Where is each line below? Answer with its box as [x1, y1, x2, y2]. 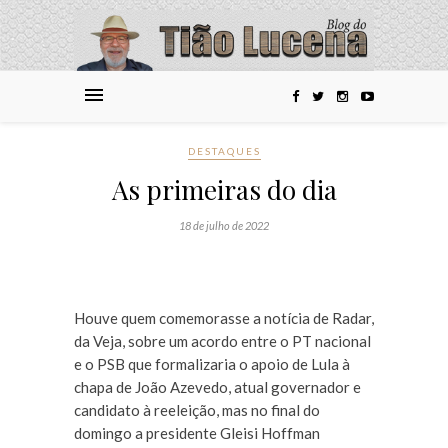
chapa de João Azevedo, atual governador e [74, 378, 361, 397]
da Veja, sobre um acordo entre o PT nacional [74, 332, 371, 351]
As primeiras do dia [111, 172, 337, 208]
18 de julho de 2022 [179, 219, 269, 233]
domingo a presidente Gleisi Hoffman [74, 424, 320, 443]
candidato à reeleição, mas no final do [74, 401, 320, 420]
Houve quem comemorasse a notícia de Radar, [74, 309, 374, 328]
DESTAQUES [187, 145, 261, 158]
